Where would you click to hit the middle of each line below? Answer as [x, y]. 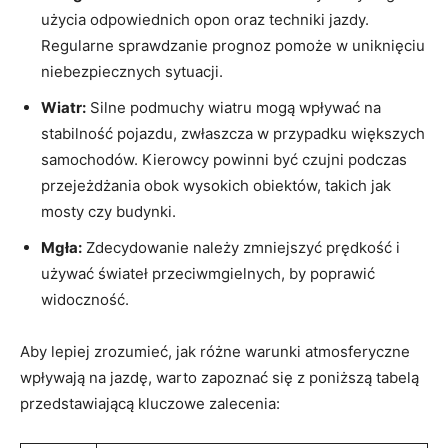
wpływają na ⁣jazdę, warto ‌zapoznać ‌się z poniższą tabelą [219, 377]
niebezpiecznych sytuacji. [132, 71]
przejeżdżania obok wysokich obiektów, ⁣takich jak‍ [216, 185]
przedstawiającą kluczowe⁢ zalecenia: [150, 403]
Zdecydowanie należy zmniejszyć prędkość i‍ [241, 247]
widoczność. [85, 299]
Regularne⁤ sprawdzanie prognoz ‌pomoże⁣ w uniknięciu [233, 45]
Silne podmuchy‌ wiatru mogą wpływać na [233, 107]
